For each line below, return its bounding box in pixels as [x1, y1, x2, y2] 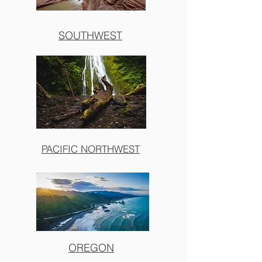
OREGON [68, 241, 114, 254]
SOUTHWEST [58, 29, 122, 42]
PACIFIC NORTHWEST [42, 143, 140, 155]
